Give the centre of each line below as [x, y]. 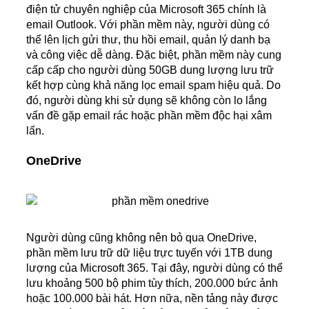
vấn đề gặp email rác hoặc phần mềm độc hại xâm [149, 116]
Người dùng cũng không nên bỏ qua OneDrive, [141, 237]
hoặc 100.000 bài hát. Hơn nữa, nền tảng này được [152, 298]
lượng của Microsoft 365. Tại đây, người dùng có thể [154, 268]
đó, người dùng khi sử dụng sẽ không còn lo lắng [147, 101]
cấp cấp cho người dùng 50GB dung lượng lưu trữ [150, 70]
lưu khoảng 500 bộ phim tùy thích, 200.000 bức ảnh [152, 283]
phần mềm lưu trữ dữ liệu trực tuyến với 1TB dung [149, 252]
